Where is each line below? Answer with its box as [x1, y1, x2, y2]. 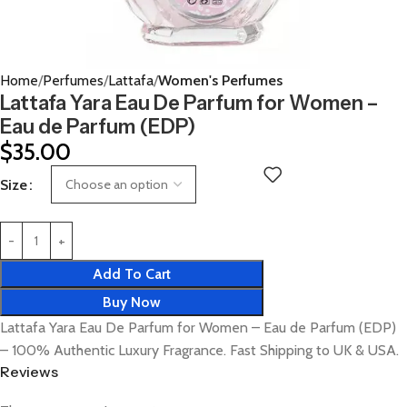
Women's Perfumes [158, 72, 283, 89]
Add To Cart [93, 265, 171, 283]
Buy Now [103, 293, 161, 311]
